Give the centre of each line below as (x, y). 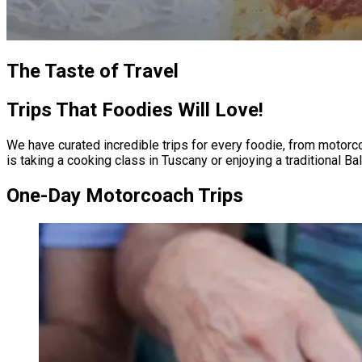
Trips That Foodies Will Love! (135, 109)
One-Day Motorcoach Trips (125, 195)
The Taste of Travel (93, 71)
